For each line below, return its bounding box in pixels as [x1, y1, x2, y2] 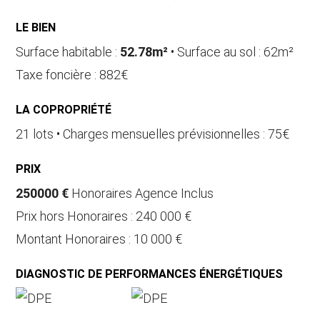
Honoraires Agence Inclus [69, 186, 214, 201]
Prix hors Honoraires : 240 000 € [16, 209, 192, 224]
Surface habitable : [16, 44, 121, 59]
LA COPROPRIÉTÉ [16, 103, 112, 116]
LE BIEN [16, 21, 56, 34]
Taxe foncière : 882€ [16, 67, 129, 82]
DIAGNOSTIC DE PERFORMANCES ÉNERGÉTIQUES [16, 267, 284, 281]
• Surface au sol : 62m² [168, 44, 294, 59]
